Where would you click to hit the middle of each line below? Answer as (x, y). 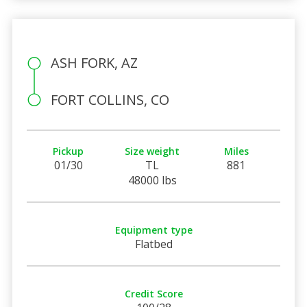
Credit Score (153, 293)
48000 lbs (152, 180)
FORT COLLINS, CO (110, 99)
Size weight (152, 151)
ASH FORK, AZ (94, 62)
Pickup (69, 151)
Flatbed (153, 244)
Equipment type (153, 230)
